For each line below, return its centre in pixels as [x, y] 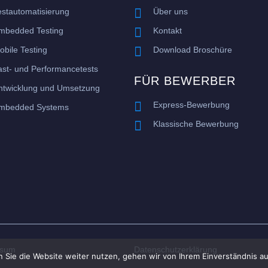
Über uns [171, 12]
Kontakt [168, 31]
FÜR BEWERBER [185, 81]
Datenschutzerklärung [176, 249]
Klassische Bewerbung [196, 124]
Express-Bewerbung [192, 105]
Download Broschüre [193, 50]
